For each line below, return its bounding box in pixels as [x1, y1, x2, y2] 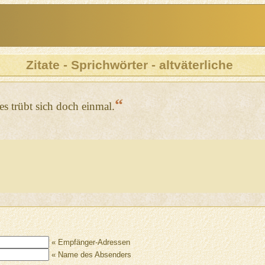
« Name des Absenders [49, 250, 131, 260]
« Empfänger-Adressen [49, 238, 130, 247]
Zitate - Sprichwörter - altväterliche [26, 57, 234, 72]
